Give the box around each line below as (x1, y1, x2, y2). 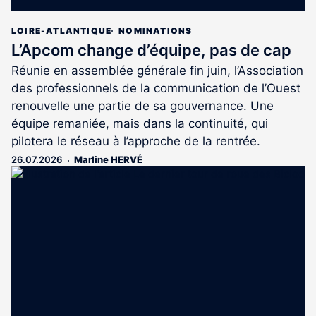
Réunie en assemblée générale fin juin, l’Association (11, 63, 303, 78)
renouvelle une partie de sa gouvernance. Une (11, 99, 274, 114)
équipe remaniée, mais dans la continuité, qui (11, 116, 268, 131)
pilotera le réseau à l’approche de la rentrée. (11, 134, 260, 149)
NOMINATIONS (119, 25, 193, 37)
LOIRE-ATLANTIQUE (11, 25, 112, 37)
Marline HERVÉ (74, 154, 142, 166)
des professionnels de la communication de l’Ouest (11, 81, 300, 96)
